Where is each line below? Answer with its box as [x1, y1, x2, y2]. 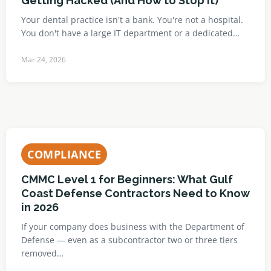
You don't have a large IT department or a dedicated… [21, 27, 240, 39]
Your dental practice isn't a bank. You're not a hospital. [21, 14, 243, 25]
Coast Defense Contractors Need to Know [21, 187, 250, 200]
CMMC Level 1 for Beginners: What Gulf [21, 173, 233, 186]
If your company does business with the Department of [21, 221, 244, 232]
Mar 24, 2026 [21, 54, 66, 65]
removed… [21, 247, 64, 259]
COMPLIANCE [27, 147, 101, 162]
